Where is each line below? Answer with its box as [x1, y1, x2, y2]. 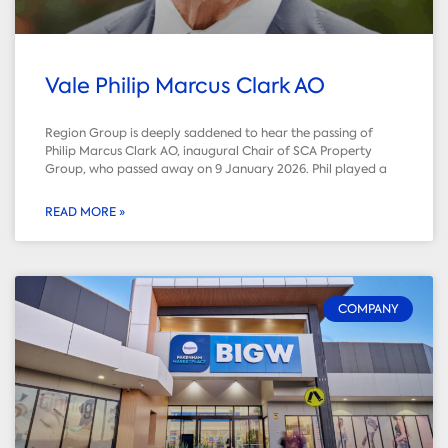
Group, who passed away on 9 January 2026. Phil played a [45, 160, 387, 177]
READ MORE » [45, 203, 125, 220]
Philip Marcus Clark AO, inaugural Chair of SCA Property [45, 142, 372, 159]
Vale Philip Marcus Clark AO [45, 71, 325, 100]
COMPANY [337, 300, 399, 317]
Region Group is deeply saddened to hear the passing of [45, 124, 373, 141]
